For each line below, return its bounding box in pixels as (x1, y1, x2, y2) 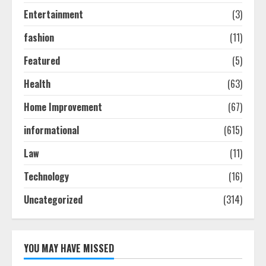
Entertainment (24, 7, 83, 21)
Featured (24, 53, 60, 68)
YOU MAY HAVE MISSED (24, 241, 114, 255)
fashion (24, 30, 54, 45)
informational (24, 123, 79, 137)
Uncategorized (24, 192, 83, 207)
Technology (24, 169, 69, 183)
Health (24, 77, 50, 91)
